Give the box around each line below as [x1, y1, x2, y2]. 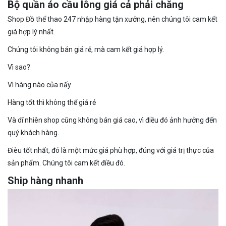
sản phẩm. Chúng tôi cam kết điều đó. [8, 158, 125, 167]
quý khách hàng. [8, 128, 59, 137]
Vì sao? [8, 63, 30, 71]
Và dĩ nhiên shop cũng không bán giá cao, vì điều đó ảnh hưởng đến [8, 116, 217, 124]
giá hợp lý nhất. [8, 27, 55, 36]
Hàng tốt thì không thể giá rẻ [8, 98, 96, 106]
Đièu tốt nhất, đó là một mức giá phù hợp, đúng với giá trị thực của [8, 146, 214, 154]
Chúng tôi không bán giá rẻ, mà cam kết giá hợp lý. [8, 45, 164, 53]
